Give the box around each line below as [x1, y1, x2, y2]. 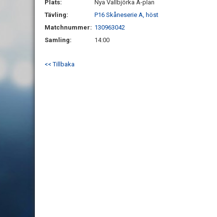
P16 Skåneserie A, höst [94, 11, 158, 18]
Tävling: [45, 11, 68, 18]
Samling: [45, 36, 72, 44]
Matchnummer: [45, 24, 93, 31]
